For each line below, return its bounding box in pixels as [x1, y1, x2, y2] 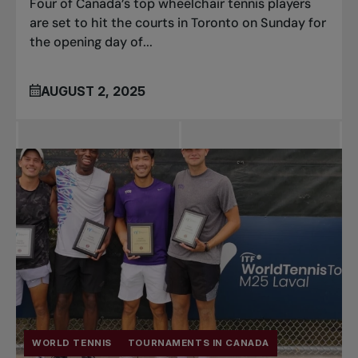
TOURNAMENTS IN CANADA [127, 336, 269, 348]
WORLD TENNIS [32, 336, 112, 348]
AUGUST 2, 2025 [41, 83, 146, 100]
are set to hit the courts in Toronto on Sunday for [30, 14, 327, 31]
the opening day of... [30, 33, 153, 50]
